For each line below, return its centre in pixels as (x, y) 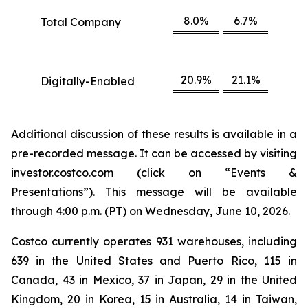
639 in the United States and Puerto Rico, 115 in (154, 261)
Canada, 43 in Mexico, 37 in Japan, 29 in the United (154, 280)
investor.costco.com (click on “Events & (154, 173)
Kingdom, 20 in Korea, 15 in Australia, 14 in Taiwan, (154, 299)
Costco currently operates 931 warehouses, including (154, 241)
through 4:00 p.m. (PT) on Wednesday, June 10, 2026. (151, 211)
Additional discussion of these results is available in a (154, 134)
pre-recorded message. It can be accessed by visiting (154, 153)
